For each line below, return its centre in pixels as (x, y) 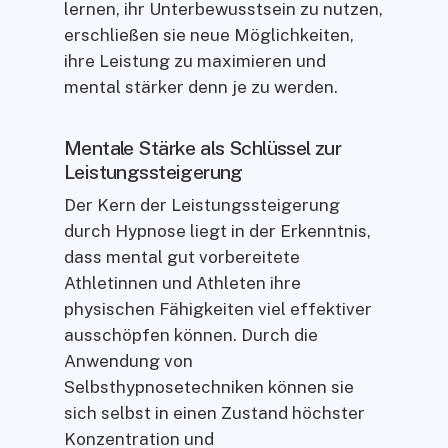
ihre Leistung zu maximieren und (195, 61)
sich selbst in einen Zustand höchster (214, 412)
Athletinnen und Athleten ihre (182, 282)
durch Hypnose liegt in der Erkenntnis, (217, 230)
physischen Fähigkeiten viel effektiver (218, 308)
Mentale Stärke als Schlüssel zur (203, 147)
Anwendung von (128, 360)
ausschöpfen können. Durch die (191, 334)
